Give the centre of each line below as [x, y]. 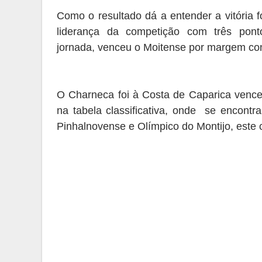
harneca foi [104, 95]
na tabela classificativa [111, 111]
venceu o [119, 47]
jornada [74, 47]
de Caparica [204, 95]
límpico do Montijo [188, 126]
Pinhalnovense [91, 126]
